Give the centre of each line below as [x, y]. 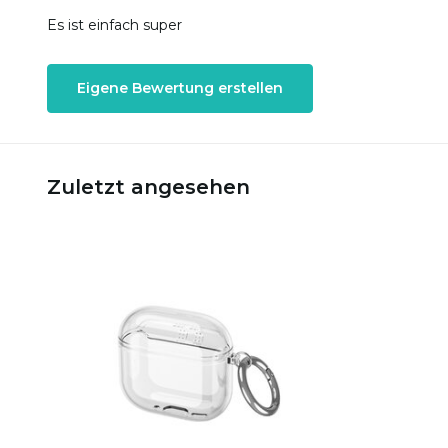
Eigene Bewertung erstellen [180, 88]
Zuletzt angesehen [148, 187]
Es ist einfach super [114, 25]
